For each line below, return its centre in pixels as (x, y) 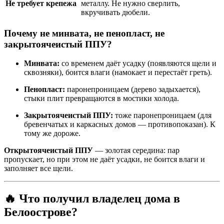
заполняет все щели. (38, 168)
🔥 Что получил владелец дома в (92, 199)
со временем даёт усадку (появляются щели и (138, 63)
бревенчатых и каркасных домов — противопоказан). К (120, 124)
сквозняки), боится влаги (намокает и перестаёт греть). (118, 72)
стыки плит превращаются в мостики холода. (101, 98)
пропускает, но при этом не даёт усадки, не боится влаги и (104, 159)
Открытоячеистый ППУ (48, 150)
